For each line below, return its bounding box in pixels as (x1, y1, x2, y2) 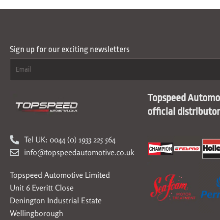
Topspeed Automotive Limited (10, 170, 110, 180)
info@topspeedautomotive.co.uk (24, 147, 134, 158)
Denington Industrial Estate (10, 195, 102, 206)
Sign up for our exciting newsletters (10, 45, 130, 55)
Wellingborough (10, 208, 63, 219)
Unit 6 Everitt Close (10, 183, 74, 193)
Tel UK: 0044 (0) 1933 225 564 (24, 135, 115, 145)
